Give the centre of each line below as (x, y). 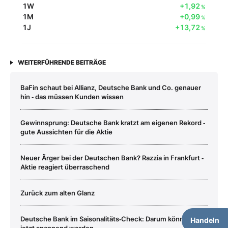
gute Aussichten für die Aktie (66, 132)
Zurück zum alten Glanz (58, 193)
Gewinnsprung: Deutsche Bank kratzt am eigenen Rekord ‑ (113, 122)
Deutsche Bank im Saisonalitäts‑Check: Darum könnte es (110, 219)
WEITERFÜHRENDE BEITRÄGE (62, 62)
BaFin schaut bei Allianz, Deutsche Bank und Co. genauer (111, 87)
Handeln (205, 220)
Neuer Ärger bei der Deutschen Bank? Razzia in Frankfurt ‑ (112, 158)
